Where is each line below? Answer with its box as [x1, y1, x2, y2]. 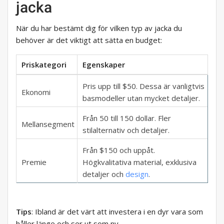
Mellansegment [21, 119, 74, 129]
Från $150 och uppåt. [82, 145, 155, 155]
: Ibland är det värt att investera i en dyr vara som [31, 206, 203, 217]
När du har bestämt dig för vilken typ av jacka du [16, 23, 182, 33]
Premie [21, 157, 46, 167]
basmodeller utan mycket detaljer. [82, 93, 200, 103]
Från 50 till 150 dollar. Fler [82, 113, 171, 123]
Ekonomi [21, 87, 50, 97]
